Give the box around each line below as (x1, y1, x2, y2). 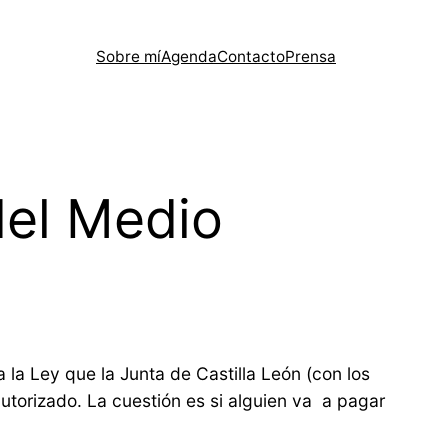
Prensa (285, 47, 336, 67)
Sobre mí (96, 47, 161, 67)
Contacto (217, 47, 285, 67)
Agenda (161, 47, 217, 67)
